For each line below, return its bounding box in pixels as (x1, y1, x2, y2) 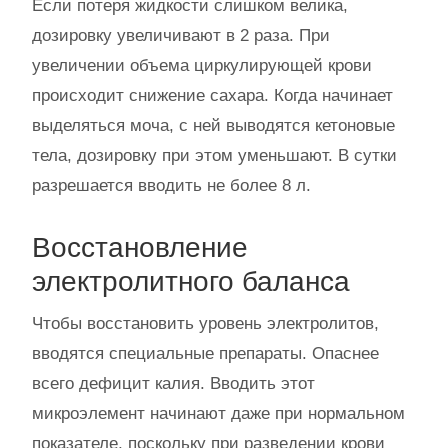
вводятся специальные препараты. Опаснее (32, 343, 379, 363)
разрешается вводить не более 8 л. (32, 175, 311, 195)
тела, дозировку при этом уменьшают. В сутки (32, 145, 397, 165)
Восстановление (32, 231, 248, 263)
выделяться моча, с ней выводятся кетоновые (32, 115, 395, 135)
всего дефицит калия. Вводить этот (32, 373, 315, 393)
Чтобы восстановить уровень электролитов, (32, 313, 379, 333)
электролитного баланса (32, 265, 350, 297)
